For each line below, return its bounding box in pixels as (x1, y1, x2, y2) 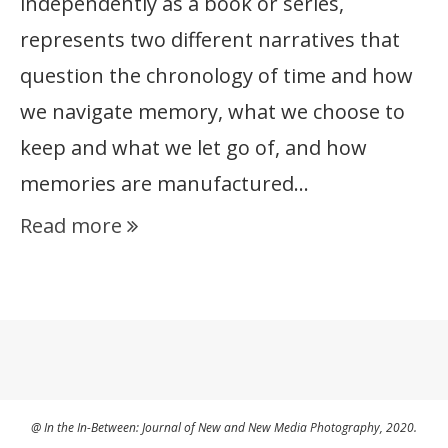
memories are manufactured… (20, 169, 309, 197)
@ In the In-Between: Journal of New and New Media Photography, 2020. (31, 418, 417, 436)
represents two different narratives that (20, 25, 400, 53)
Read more (20, 211, 122, 239)
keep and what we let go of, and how (20, 133, 367, 161)
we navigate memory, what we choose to (20, 97, 405, 125)
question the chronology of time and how (20, 61, 413, 89)
